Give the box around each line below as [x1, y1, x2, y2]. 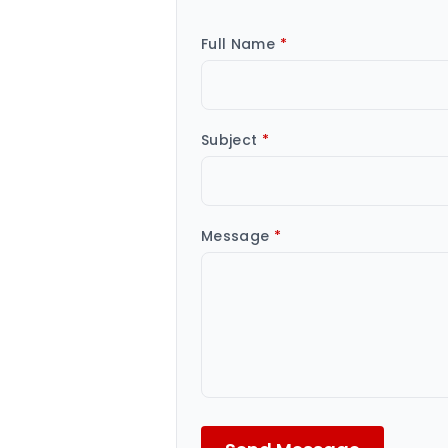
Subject [201, 130, 262, 150]
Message [201, 226, 274, 246]
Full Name [201, 34, 280, 54]
